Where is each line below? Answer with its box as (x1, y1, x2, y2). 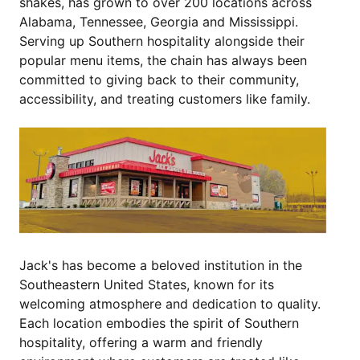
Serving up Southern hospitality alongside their (19, 33, 305, 50)
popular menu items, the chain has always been (19, 52, 307, 69)
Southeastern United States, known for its (19, 276, 274, 293)
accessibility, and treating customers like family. (19, 91, 310, 108)
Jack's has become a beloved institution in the (19, 257, 302, 274)
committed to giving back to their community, (19, 72, 299, 88)
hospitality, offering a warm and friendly (19, 334, 263, 351)
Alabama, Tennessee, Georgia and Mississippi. (19, 14, 298, 31)
